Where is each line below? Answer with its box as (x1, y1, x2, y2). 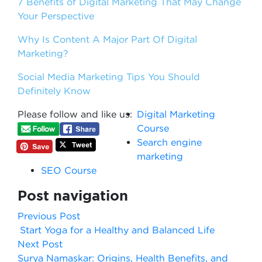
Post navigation (18, 187, 128, 204)
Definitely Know (18, 85, 91, 96)
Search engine (137, 137, 202, 147)
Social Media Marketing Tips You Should (18, 71, 200, 82)
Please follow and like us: (18, 109, 132, 119)
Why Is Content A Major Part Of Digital (18, 34, 197, 44)
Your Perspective (18, 11, 94, 21)
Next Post (18, 239, 63, 249)
